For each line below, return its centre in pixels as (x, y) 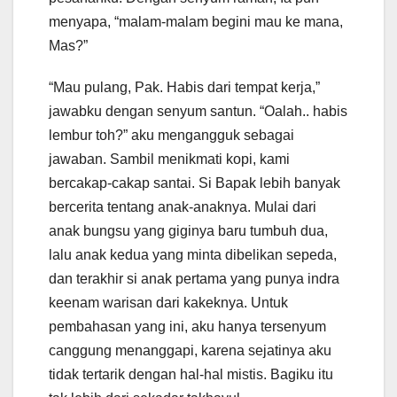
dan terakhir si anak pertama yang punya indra (194, 279)
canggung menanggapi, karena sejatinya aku (190, 351)
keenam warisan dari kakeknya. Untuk (168, 303)
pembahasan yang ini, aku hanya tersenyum (187, 327)
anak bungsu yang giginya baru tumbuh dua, (188, 231)
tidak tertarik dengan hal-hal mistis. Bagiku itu (191, 375)
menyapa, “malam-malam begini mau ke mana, (196, 22)
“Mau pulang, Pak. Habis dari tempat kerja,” (184, 88)
